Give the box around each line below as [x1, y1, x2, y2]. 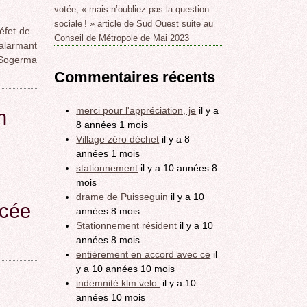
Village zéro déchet [76, 133, 160, 145]
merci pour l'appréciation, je [76, 104, 197, 116]
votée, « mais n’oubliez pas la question [54, 4, 210, 15]
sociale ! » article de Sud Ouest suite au [54, 19, 214, 29]
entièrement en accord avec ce [76, 248, 211, 260]
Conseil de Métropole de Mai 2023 [54, 33, 190, 44]
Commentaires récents [54, 69, 216, 86]
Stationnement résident [76, 219, 177, 231]
